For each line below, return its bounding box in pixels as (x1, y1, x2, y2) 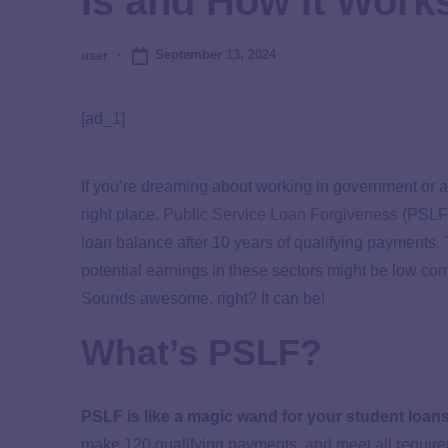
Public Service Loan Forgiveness (163, 206, 398, 224)
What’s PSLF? (81, 332, 322, 374)
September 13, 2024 (154, 47, 276, 63)
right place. (81, 206, 163, 224)
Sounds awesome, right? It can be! (81, 290, 325, 308)
